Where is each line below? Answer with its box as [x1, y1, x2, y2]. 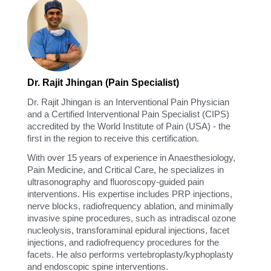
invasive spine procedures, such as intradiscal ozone [27, 212, 236, 223]
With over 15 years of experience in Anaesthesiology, [27, 152, 235, 163]
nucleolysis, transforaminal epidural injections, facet [27, 224, 229, 235]
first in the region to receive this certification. [27, 132, 199, 143]
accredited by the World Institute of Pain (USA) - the [27, 120, 230, 131]
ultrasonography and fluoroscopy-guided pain [27, 176, 204, 187]
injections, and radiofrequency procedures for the [27, 237, 219, 247]
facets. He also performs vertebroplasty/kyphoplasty [27, 249, 233, 260]
